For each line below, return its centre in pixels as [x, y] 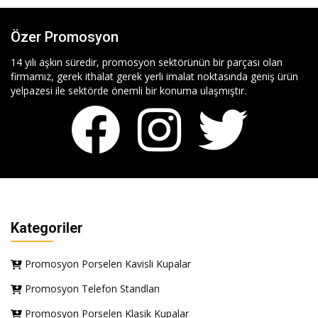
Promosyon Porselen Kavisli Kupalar [108, 264]
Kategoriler [47, 228]
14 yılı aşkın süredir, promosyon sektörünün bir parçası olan [147, 62]
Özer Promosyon [65, 37]
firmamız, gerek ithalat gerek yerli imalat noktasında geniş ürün [154, 77]
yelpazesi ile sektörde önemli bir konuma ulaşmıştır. [128, 91]
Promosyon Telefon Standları [92, 289]
